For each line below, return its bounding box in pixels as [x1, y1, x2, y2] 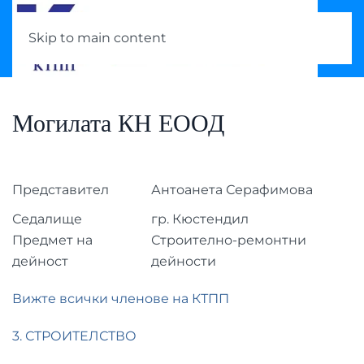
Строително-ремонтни [151, 232, 306, 248]
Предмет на [12, 232, 93, 248]
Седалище [12, 210, 82, 227]
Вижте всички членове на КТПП [12, 290, 229, 306]
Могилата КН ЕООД [12, 102, 224, 145]
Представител [12, 181, 109, 197]
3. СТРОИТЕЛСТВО [12, 327, 136, 344]
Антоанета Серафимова [151, 181, 313, 197]
